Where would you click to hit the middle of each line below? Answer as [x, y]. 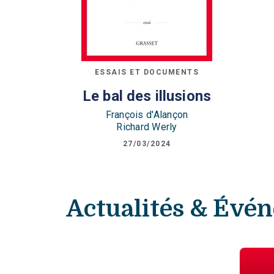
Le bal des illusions [147, 96]
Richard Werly [147, 127]
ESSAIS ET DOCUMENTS [147, 72]
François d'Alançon [147, 114]
